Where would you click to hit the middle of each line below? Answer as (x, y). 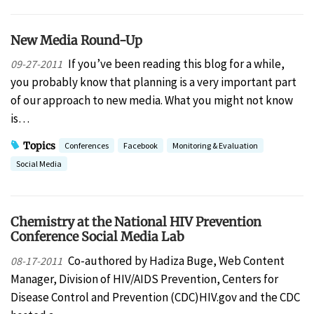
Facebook (141, 146)
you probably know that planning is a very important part (153, 82)
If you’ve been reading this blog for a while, (176, 64)
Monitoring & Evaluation (215, 146)
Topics (39, 145)
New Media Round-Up (76, 40)
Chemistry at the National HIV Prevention (136, 222)
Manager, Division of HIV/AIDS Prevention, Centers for (144, 279)
